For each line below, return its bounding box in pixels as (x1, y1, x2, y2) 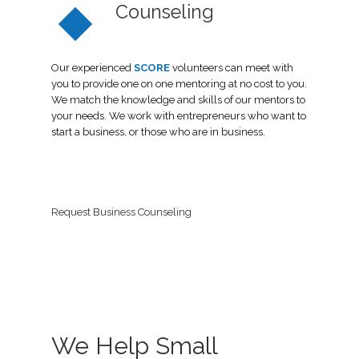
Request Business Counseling (51, 205, 192, 218)
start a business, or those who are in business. (51, 125, 265, 138)
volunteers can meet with (172, 61, 293, 74)
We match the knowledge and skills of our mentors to (51, 93, 305, 106)
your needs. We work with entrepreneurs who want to (51, 109, 306, 122)
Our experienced (51, 61, 134, 74)
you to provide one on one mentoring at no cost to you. (51, 77, 307, 90)
